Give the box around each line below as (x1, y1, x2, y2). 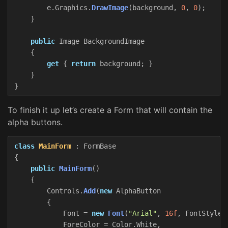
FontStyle (185, 209, 222, 217)
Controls (47, 186, 79, 195)
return (71, 59, 96, 68)
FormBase (83, 141, 116, 150)
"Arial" (128, 209, 157, 217)
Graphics (55, 3, 88, 12)
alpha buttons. (8, 117, 63, 127)
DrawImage (92, 3, 128, 12)
